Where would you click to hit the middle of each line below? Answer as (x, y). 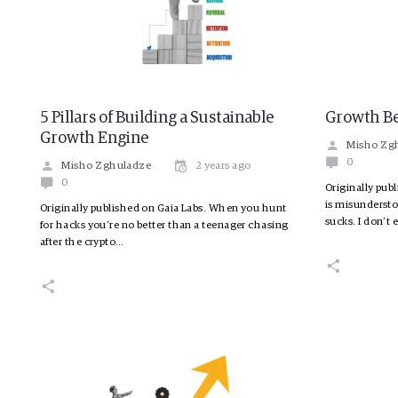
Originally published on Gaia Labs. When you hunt (163, 209)
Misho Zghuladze (107, 167)
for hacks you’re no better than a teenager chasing (164, 226)
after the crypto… (82, 243)
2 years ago (223, 167)
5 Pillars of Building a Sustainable (157, 119)
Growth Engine (95, 139)
